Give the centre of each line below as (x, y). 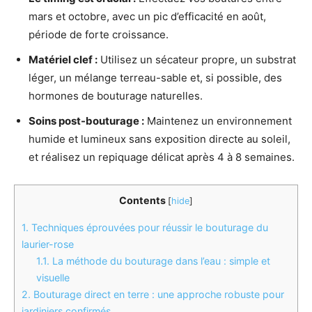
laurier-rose (48, 244)
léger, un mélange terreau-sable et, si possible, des (155, 78)
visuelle (53, 277)
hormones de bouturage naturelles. (116, 96)
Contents (142, 201)
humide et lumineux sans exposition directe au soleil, (159, 139)
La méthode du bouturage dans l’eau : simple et (160, 260)
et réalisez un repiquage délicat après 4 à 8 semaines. (162, 157)
